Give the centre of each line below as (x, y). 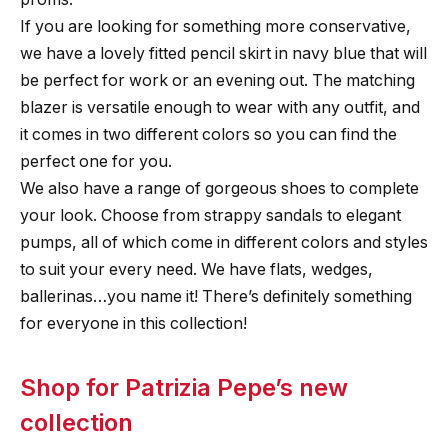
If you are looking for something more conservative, (215, 27)
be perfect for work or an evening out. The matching (217, 81)
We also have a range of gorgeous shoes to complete (219, 189)
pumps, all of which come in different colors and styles (224, 243)
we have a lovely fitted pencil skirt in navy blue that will (223, 54)
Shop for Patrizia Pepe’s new (184, 387)
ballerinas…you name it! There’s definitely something (216, 297)
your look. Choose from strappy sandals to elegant (210, 216)
